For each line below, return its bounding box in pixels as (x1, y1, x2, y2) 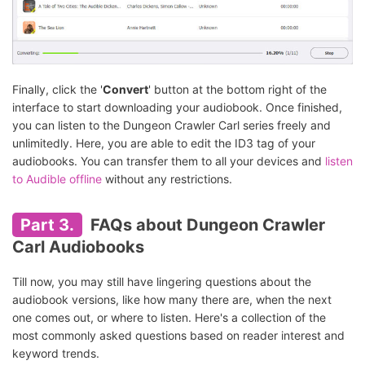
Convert (103, 82, 148, 97)
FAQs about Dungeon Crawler (86, 215, 325, 235)
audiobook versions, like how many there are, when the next (12, 292, 332, 307)
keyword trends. (12, 346, 99, 361)
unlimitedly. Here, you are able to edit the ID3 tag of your (12, 136, 315, 151)
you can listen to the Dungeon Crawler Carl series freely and (12, 118, 331, 133)
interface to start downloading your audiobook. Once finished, (12, 100, 342, 115)
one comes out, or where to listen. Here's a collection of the (12, 310, 326, 325)
